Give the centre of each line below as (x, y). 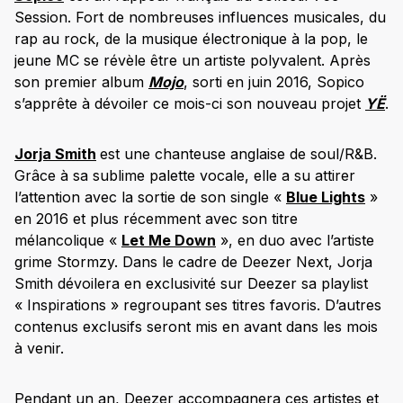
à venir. (39, 349)
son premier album (81, 82)
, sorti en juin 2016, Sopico (274, 82)
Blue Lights (326, 197)
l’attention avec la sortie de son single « (150, 197)
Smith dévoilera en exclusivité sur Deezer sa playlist (191, 284)
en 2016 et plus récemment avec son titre (156, 219)
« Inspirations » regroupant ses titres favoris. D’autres (198, 305)
